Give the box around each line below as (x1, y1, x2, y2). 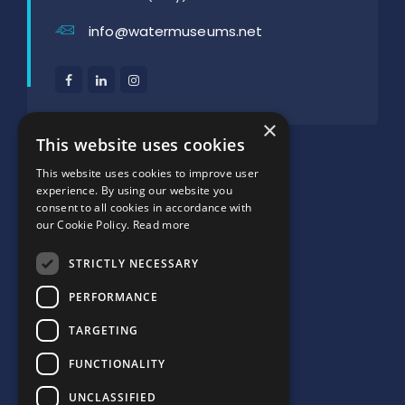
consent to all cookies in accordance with (36, 200, 252, 215)
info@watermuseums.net (89, 22, 263, 42)
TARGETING (69, 322, 138, 338)
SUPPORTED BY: (27, 127, 127, 146)
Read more (132, 217, 191, 232)
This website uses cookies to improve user (36, 165, 259, 181)
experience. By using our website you (36, 183, 232, 198)
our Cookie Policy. (36, 217, 133, 232)
